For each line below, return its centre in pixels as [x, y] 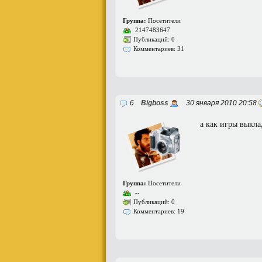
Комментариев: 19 [159, 211]
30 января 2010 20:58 [220, 103]
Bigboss [155, 103]
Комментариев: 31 [159, 49]
